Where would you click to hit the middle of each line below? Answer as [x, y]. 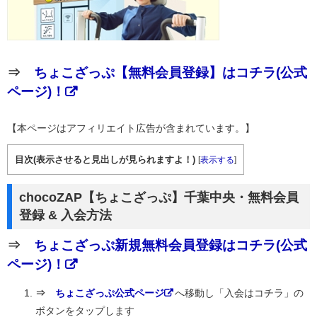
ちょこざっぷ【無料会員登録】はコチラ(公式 [171, 72]
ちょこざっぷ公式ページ [110, 293]
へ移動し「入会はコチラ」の [239, 293]
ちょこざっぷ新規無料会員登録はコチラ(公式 [171, 245]
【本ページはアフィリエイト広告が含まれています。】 [131, 128]
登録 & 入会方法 [65, 215]
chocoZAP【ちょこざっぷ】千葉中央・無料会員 [159, 197]
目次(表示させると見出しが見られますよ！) [105, 159]
